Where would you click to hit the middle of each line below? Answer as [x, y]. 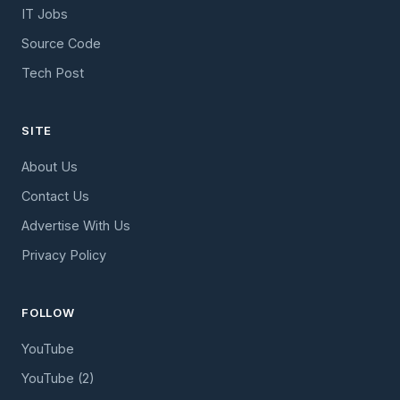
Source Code [61, 43]
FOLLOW [48, 312]
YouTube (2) [58, 378]
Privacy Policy [64, 254]
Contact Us [55, 196]
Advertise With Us [76, 225]
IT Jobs [45, 13]
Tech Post [53, 72]
